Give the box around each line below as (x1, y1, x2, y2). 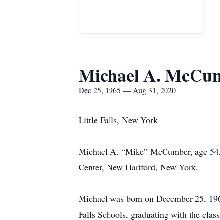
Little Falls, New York (79, 114, 158, 126)
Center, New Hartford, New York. (79, 161, 198, 173)
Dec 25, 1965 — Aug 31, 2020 (79, 85, 176, 95)
